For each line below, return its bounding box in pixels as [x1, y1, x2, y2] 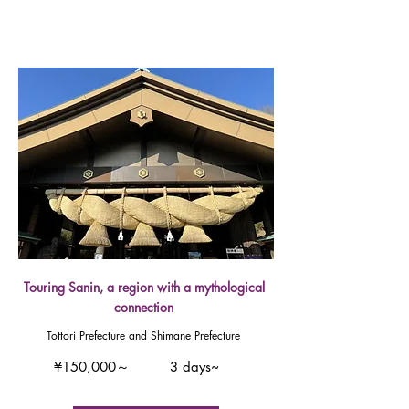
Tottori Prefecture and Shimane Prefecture [47, 328, 240, 343]
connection [114, 299, 173, 316]
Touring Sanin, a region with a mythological [23, 278, 265, 296]
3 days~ [169, 358, 219, 375]
